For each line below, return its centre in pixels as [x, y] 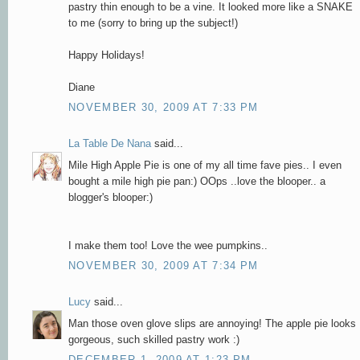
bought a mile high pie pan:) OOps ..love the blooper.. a [197, 181]
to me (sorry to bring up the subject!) [153, 22]
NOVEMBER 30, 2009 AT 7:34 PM [164, 266]
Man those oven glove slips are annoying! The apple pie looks [212, 323]
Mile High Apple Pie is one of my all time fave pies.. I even [205, 165]
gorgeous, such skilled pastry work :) [154, 339]
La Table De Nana [110, 144]
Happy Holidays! [106, 55]
